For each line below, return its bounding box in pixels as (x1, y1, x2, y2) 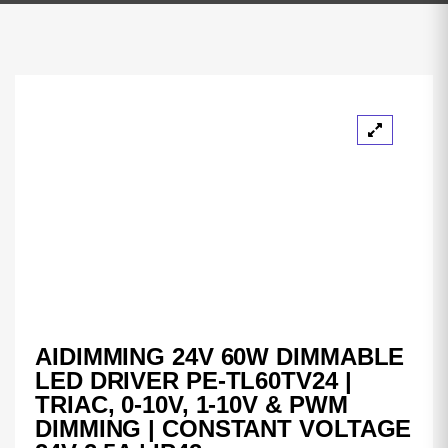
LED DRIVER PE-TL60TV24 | (35, 366, 352, 394)
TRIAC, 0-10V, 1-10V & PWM (35, 390, 348, 418)
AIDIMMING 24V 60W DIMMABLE (35, 342, 405, 370)
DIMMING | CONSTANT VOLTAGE (35, 414, 412, 442)
